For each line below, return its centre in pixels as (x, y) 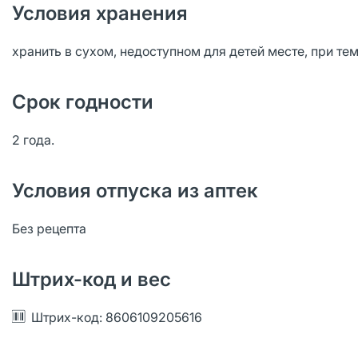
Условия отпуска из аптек (135, 191)
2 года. (36, 140)
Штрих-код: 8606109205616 (117, 317)
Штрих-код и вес (91, 279)
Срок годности (83, 102)
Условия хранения (100, 13)
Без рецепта (49, 229)
